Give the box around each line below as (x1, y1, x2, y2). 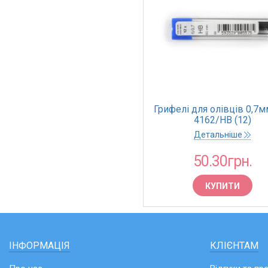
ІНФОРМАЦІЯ (9, 240, 70, 251)
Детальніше (194, 130, 244, 139)
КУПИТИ (205, 181, 240, 191)
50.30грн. (193, 153, 252, 170)
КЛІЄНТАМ (210, 240, 258, 251)
